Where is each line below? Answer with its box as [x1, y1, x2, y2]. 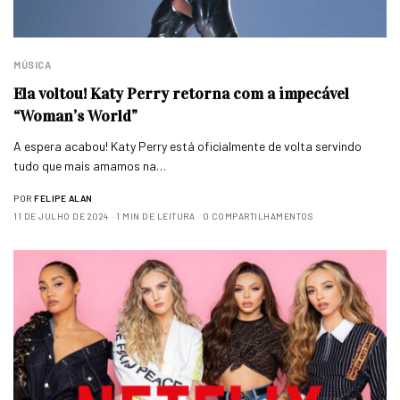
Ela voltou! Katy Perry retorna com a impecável [13, 83, 349, 104]
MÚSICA [13, 58, 52, 71]
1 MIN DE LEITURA [116, 210, 195, 221]
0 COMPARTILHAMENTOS [202, 210, 312, 221]
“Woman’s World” [13, 105, 137, 126]
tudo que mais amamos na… [13, 157, 167, 173]
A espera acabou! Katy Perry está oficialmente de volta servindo [13, 137, 362, 154]
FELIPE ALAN [34, 192, 93, 204]
